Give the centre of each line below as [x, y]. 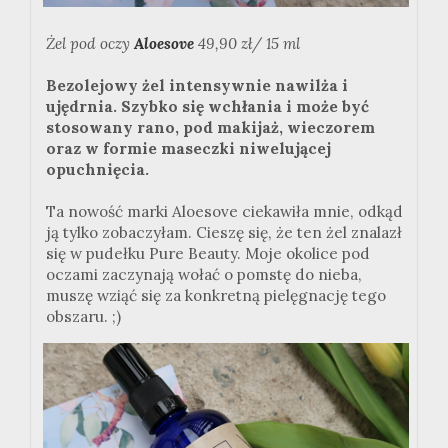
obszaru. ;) [83, 317]
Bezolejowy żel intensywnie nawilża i [197, 86]
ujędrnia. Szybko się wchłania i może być [207, 107]
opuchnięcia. [97, 170]
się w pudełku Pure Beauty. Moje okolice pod [208, 254]
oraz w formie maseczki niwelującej [188, 149]
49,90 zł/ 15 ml [249, 44]
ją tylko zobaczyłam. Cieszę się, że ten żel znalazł [224, 233]
